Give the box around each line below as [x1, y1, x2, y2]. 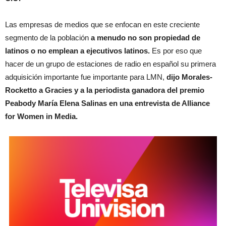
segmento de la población [5, 33, 89, 42]
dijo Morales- [166, 72, 212, 81]
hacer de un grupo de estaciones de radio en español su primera [5, 59, 216, 68]
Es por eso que [152, 46, 202, 55]
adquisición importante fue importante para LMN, [5, 72, 166, 81]
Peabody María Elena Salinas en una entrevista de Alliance [5, 98, 210, 107]
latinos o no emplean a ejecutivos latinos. [5, 46, 152, 55]
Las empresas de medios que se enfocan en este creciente [5, 20, 200, 29]
